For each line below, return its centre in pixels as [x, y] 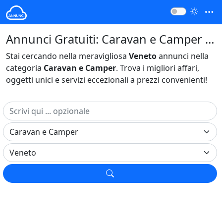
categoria [25, 68]
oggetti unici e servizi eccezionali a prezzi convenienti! [107, 80]
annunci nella [183, 56]
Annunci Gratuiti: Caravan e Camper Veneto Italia [210, 39]
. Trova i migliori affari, [158, 68]
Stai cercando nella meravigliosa [67, 56]
